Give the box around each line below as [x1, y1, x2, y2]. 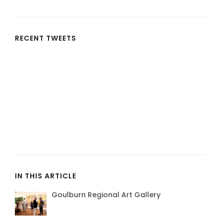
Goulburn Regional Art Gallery [52, 189, 161, 200]
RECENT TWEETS [15, 33, 76, 43]
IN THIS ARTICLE [15, 170, 76, 181]
